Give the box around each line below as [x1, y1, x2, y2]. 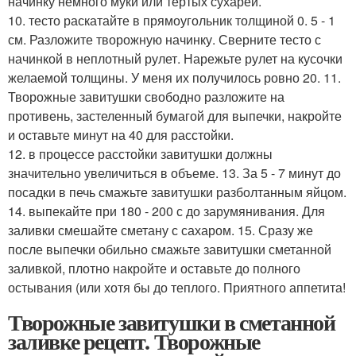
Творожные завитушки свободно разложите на [8, 87, 284, 106]
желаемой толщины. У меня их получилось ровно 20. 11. [8, 68, 341, 87]
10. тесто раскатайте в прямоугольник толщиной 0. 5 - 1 [8, 11, 335, 29]
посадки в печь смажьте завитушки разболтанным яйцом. [8, 183, 346, 201]
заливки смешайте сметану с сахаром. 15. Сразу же [8, 221, 313, 239]
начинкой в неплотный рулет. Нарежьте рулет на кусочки [8, 49, 342, 68]
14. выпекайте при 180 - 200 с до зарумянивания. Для [8, 202, 325, 220]
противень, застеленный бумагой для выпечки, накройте [8, 106, 342, 125]
